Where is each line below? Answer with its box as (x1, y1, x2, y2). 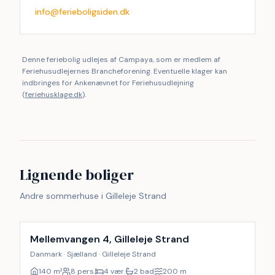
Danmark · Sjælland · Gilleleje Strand (30, 249, 156, 259)
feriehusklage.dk (25, 90, 82, 99)
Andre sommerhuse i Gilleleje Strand (20, 190, 166, 201)
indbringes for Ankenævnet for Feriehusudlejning (22, 78, 194, 88)
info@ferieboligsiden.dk (35, 6, 130, 17)
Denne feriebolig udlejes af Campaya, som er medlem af (22, 55, 220, 64)
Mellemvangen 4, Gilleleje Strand (30, 233, 189, 246)
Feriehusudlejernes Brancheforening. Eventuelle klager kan (22, 66, 227, 76)
